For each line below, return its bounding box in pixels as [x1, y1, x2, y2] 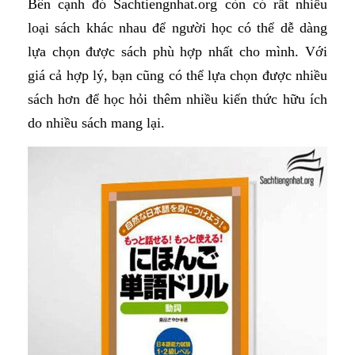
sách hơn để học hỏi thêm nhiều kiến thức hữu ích [28, 91, 327, 108]
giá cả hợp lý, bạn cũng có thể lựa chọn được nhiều [28, 67, 327, 84]
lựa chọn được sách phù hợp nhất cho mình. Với [28, 44, 327, 60]
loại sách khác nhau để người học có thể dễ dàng [28, 20, 327, 36]
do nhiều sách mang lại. [28, 115, 165, 132]
